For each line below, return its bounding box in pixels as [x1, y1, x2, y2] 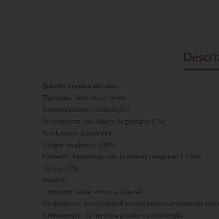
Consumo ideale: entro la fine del [43, 187, 144, 196]
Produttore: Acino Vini [43, 128, 111, 137]
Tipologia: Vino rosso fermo [43, 93, 127, 102]
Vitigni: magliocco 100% [43, 140, 115, 149]
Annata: [43, 175, 68, 184]
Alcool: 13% [43, 163, 79, 172]
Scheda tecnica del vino [43, 81, 118, 90]
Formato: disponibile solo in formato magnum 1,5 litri [43, 152, 200, 160]
